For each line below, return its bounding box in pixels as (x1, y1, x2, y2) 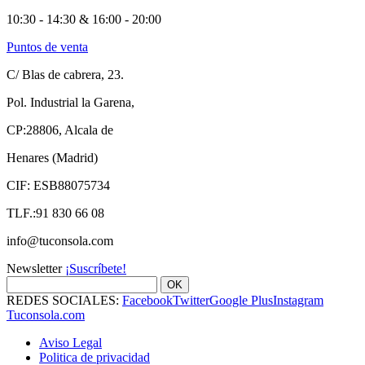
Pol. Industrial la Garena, (7, 95, 134, 110)
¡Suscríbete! (65, 262, 126, 276)
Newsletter (7, 262, 65, 276)
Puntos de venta (7, 40, 88, 55)
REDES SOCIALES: (7, 293, 122, 308)
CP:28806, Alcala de (7, 123, 113, 138)
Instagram (273, 293, 323, 308)
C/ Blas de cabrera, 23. (7, 68, 124, 82)
